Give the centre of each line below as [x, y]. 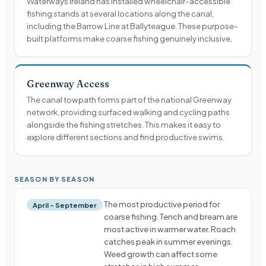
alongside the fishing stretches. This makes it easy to [124, 125]
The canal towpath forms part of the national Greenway [129, 100]
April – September [65, 205]
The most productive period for [162, 204]
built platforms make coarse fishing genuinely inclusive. [129, 39]
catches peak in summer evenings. [168, 242]
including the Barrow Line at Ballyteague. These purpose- [132, 26]
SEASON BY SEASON [54, 179]
